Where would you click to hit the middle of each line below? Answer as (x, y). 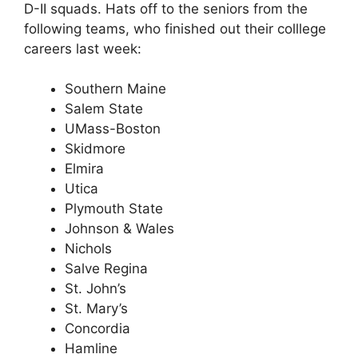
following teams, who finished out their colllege (175, 28)
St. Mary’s (96, 308)
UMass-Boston (113, 129)
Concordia (97, 328)
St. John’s (95, 288)
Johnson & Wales (119, 229)
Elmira (84, 169)
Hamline (91, 348)
